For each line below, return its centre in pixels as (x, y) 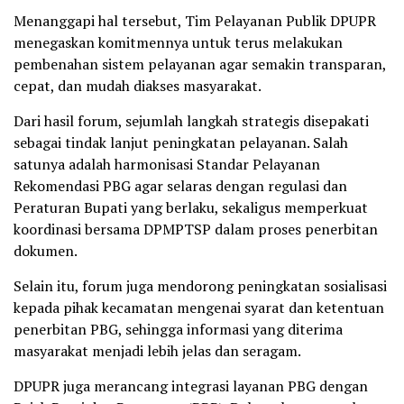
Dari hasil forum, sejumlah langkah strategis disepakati (191, 120)
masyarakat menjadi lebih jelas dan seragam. (157, 350)
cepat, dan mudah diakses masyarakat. (138, 85)
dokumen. (46, 250)
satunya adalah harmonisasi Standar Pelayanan (167, 164)
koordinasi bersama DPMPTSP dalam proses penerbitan (196, 229)
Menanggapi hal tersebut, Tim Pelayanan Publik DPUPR (195, 20)
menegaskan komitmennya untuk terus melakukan (178, 42)
